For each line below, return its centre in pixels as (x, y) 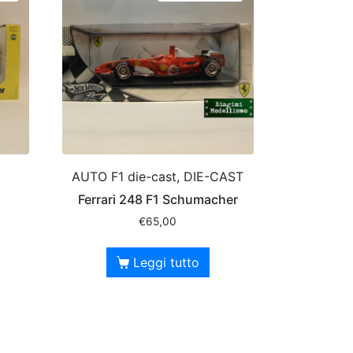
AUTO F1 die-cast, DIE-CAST (158, 176)
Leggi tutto (166, 262)
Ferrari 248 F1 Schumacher (158, 199)
